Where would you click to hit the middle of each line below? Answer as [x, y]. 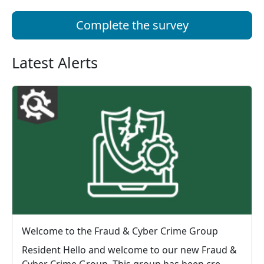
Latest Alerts [55, 63]
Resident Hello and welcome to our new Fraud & [42, 250]
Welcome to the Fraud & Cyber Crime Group [120, 231]
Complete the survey [132, 25]
